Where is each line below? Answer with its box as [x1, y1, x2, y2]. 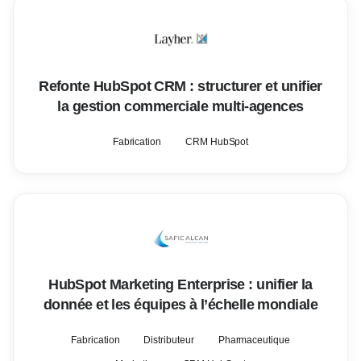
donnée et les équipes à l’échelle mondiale [43, 297, 318, 313]
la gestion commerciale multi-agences [57, 98, 304, 114]
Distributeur [143, 334, 194, 346]
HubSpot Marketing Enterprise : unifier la [48, 276, 313, 293]
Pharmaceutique [218, 334, 290, 346]
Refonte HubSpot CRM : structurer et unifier [39, 78, 322, 94]
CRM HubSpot [185, 136, 249, 147]
